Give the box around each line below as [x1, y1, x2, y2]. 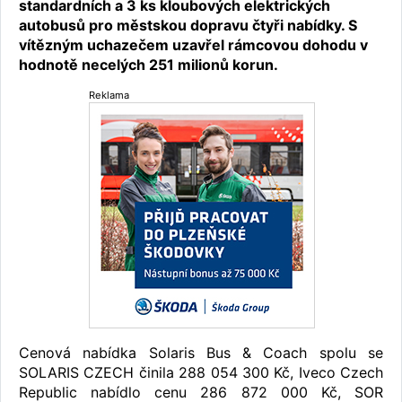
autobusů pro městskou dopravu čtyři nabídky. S [19, 16, 357, 34]
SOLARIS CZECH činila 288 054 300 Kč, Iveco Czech [19, 363, 383, 381]
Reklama [89, 89, 129, 101]
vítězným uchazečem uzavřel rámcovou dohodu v [19, 36, 368, 54]
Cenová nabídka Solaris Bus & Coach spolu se [19, 344, 383, 362]
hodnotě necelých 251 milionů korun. [19, 56, 278, 74]
